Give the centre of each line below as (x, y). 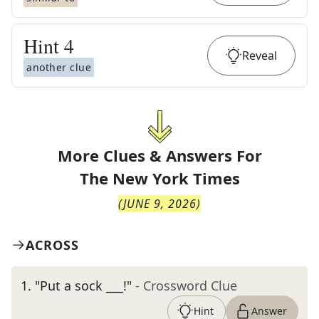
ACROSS (52, 245)
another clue (59, 67)
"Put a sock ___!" (83, 286)
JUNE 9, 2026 (160, 204)
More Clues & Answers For (159, 155)
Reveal (260, 56)
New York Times (176, 178)
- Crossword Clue (186, 286)
